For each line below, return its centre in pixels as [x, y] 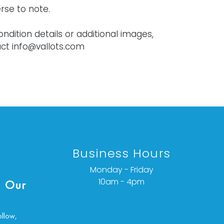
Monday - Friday [121, 170]
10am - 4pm [122, 182]
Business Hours [122, 153]
